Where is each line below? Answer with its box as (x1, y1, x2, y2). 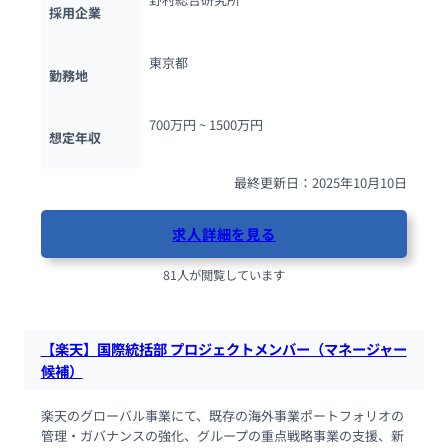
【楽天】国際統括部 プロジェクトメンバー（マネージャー (40, 337, 407, 359)
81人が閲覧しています (163, 266, 285, 285)
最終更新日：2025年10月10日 (234, 173, 408, 193)
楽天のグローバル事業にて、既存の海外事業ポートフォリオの (40, 406, 404, 426)
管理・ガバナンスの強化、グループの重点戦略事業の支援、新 (40, 426, 404, 446)
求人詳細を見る (172, 222, 276, 244)
